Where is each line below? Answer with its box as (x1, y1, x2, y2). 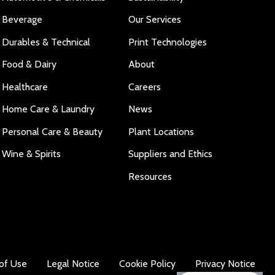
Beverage (1, 14, 42, 25)
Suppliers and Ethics (128, 148, 213, 160)
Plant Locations (128, 125, 195, 137)
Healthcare (1, 80, 48, 93)
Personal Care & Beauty (1, 125, 103, 137)
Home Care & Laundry (1, 103, 95, 115)
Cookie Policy (119, 258, 176, 269)
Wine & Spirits (1, 148, 61, 160)
